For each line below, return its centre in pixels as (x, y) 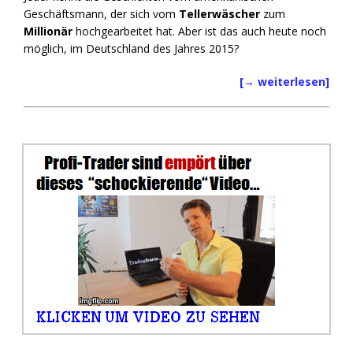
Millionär (50, 32)
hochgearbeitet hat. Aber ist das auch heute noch (201, 32)
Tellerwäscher (219, 14)
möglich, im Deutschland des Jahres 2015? (131, 49)
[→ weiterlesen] (284, 82)
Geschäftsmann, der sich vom (101, 14)
